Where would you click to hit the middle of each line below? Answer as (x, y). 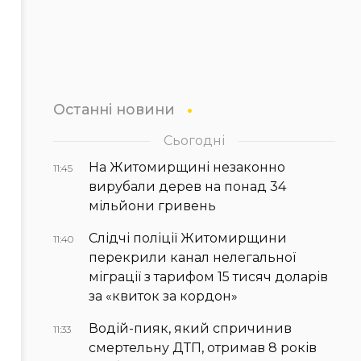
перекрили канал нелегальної (192, 258)
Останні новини (114, 110)
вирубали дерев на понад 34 (187, 187)
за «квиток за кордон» (163, 297)
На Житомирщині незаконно (187, 168)
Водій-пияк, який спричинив (190, 329)
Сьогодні (194, 141)
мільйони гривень (152, 206)
